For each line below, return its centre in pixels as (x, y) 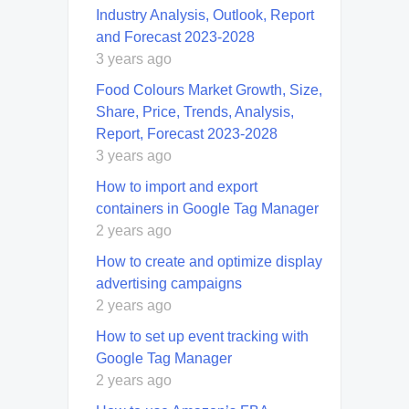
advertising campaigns (169, 283)
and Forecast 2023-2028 (175, 37)
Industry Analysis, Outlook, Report (205, 15)
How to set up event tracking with (202, 336)
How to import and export (177, 186)
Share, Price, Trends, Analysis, (195, 111)
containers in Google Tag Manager (207, 208)
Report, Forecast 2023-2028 (187, 133)
